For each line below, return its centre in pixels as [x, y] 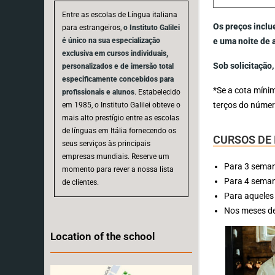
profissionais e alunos [98, 92]
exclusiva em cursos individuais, [115, 53]
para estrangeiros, [93, 27]
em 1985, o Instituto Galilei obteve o [121, 105]
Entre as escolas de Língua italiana [120, 14]
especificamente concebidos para [118, 79]
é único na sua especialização [111, 40]
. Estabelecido [157, 92]
